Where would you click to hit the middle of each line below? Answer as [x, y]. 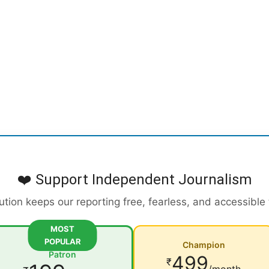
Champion [204, 245]
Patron [62, 255]
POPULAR [62, 242]
